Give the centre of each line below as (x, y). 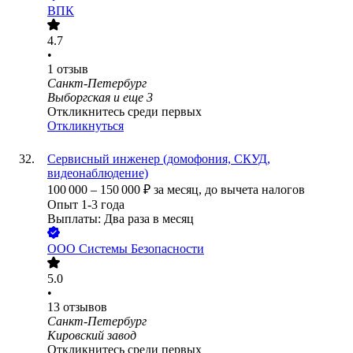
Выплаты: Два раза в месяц (121, 219)
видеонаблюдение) (98, 173)
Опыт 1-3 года (86, 205)
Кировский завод (92, 336)
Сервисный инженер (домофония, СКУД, (159, 159)
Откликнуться (85, 126)
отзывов (85, 307)
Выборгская (79, 98)
